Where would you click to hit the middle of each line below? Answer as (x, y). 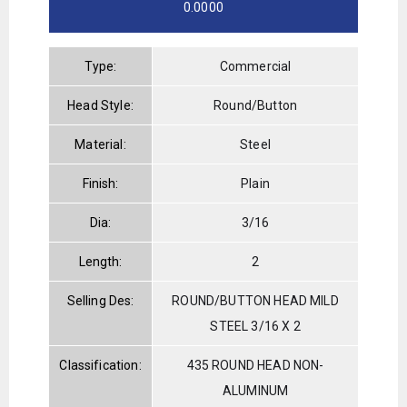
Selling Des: (100, 300)
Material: (100, 144)
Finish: (100, 183)
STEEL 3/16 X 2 (255, 326)
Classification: (100, 365)
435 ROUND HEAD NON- (255, 365)
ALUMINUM (255, 390)
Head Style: (100, 105)
